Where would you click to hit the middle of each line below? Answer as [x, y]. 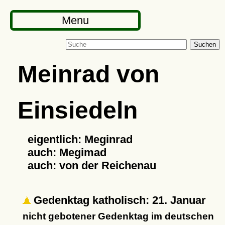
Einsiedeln [77, 110]
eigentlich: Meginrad [80, 139]
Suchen [205, 44]
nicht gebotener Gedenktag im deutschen [118, 216]
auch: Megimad [67, 152]
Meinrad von [88, 74]
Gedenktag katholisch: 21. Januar [118, 200]
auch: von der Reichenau [92, 165]
